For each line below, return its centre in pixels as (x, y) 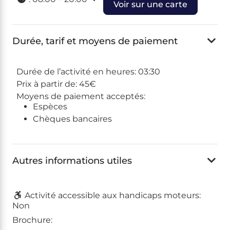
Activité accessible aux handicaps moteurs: (113, 195)
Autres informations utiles (72, 160)
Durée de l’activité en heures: (77, 72)
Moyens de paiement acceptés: (81, 96)
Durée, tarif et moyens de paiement (95, 41)
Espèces (50, 107)
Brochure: (32, 220)
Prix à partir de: (48, 84)
